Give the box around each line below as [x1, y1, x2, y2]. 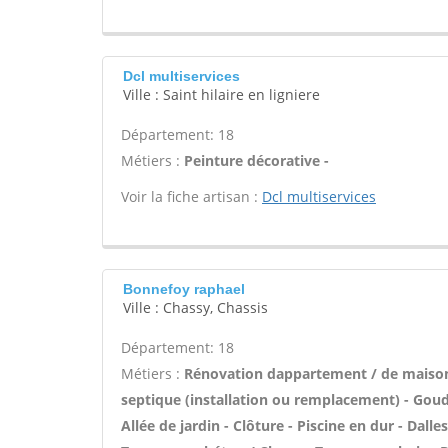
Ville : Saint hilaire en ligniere [123, 85, 320, 104]
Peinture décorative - [184, 151, 329, 170]
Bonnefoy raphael [123, 281, 245, 297]
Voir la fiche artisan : [121, 187, 262, 206]
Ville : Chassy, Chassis [123, 298, 268, 317]
